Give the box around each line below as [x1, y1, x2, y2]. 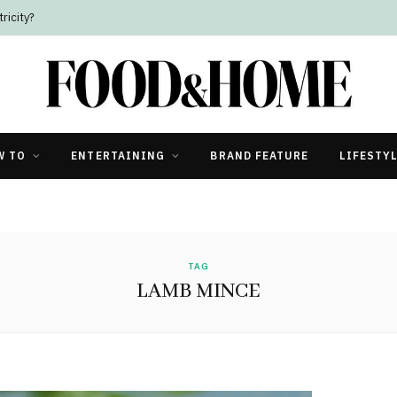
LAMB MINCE [136, 277, 261, 304]
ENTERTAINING [71, 148, 166, 162]
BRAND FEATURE [210, 148, 309, 162]
